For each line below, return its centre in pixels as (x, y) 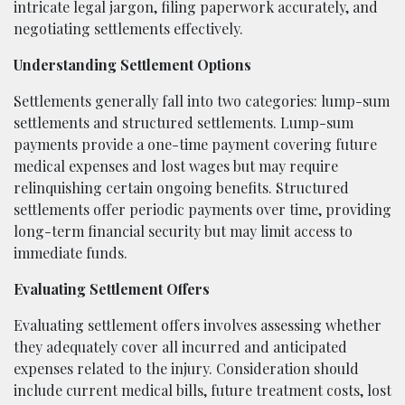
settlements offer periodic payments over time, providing (202, 209)
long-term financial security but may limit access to (183, 231)
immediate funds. (71, 252)
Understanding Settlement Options (132, 64)
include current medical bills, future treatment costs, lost (202, 390)
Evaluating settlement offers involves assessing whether (198, 325)
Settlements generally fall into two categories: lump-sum (202, 100)
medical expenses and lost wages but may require (176, 165)
